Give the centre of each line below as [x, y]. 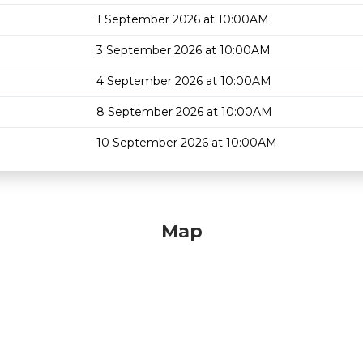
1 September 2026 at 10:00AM [183, 19]
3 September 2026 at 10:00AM [184, 50]
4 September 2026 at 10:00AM [184, 81]
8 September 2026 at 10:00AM [184, 112]
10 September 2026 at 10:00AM [187, 143]
